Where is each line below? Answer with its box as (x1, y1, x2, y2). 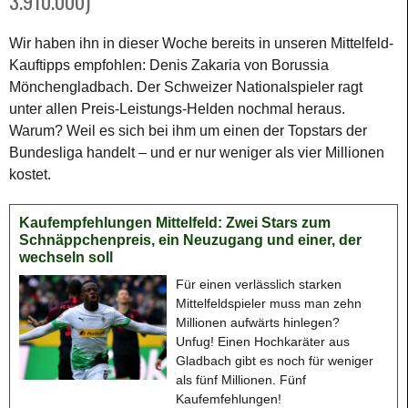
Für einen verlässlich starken (176, 276, 342, 291)
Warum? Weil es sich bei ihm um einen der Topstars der (9, 122, 367, 138)
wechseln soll (19, 249, 113, 265)
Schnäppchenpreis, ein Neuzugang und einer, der (19, 231, 362, 248)
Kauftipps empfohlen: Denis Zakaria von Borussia (9, 56, 329, 73)
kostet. (9, 166, 51, 182)
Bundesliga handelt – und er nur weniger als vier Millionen (9, 144, 384, 160)
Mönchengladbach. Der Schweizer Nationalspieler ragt (9, 78, 362, 95)
